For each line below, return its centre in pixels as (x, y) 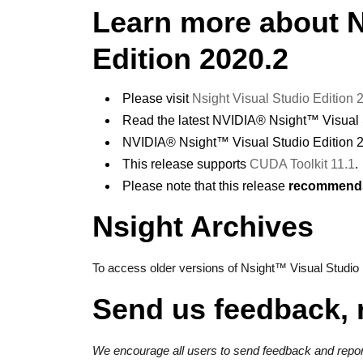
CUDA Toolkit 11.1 (302, 164)
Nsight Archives (203, 226)
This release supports (186, 164)
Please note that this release (205, 186)
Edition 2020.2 (190, 59)
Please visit (157, 98)
